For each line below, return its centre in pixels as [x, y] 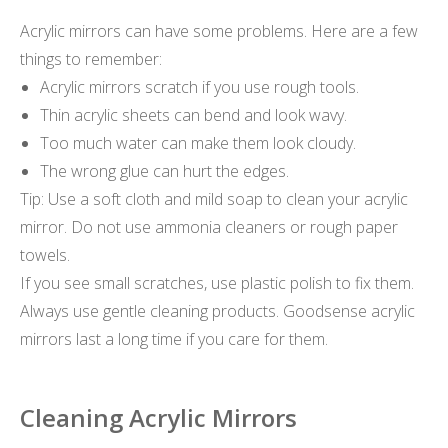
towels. [45, 255]
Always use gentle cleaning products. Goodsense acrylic [217, 311]
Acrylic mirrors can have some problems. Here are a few [219, 31]
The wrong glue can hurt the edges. [164, 171]
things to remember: [91, 59]
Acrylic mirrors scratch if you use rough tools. [199, 87]
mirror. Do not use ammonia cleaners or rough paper [209, 227]
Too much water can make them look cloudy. [198, 143]
